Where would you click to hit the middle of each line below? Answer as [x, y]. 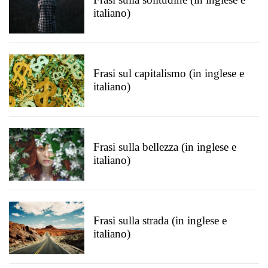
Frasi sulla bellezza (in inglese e [165, 147]
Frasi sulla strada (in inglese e [160, 220]
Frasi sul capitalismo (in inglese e [169, 73]
